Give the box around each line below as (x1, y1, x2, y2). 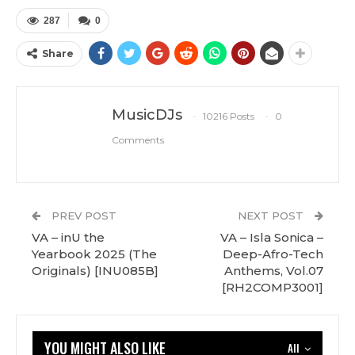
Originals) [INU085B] (32, 263, 158, 279)
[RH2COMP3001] (222, 280, 323, 296)
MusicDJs (112, 106, 182, 124)
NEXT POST (238, 209, 307, 223)
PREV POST (48, 209, 116, 223)
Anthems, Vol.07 (224, 263, 323, 279)
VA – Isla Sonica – (220, 230, 323, 246)
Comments (112, 133, 164, 146)
